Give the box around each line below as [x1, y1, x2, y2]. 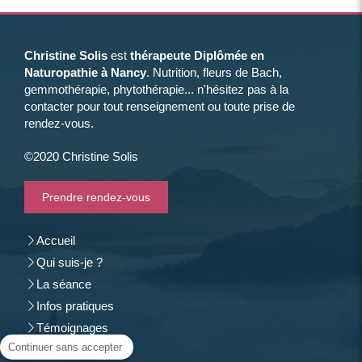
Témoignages [36, 321, 108, 335]
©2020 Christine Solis [24, 149, 141, 163]
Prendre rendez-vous [42, 191, 150, 204]
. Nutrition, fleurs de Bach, [146, 65, 282, 79]
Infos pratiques [36, 299, 114, 313]
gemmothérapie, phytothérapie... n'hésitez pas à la [24, 82, 288, 96]
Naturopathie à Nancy [24, 65, 146, 79]
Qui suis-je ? [36, 255, 103, 269]
